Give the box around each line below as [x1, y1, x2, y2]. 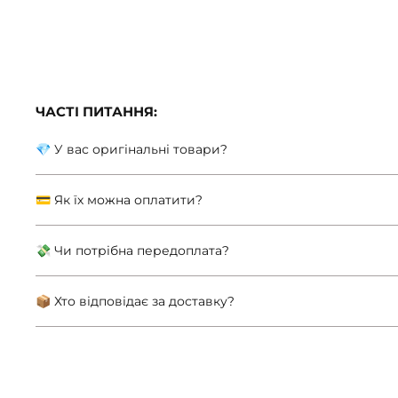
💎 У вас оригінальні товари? [36, 141, 227, 158]
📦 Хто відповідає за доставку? [36, 293, 235, 310]
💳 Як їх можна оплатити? [36, 192, 203, 209]
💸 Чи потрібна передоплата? [36, 243, 229, 259]
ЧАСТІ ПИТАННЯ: [36, 103, 157, 121]
